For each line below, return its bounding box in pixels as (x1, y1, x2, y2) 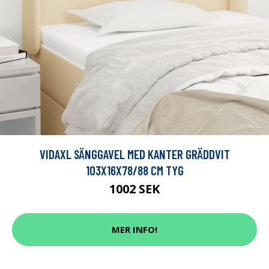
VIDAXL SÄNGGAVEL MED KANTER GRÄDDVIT (39, 146, 230, 162)
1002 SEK (109, 180, 160, 197)
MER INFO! (112, 223, 157, 236)
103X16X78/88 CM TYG (85, 162, 184, 178)
